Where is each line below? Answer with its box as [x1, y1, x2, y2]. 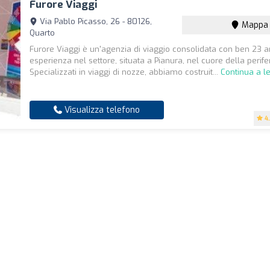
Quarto [30, 28, 55, 38]
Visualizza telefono [62, 104, 140, 116]
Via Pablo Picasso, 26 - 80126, [37, 16, 152, 27]
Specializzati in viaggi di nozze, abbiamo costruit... [30, 67, 221, 77]
